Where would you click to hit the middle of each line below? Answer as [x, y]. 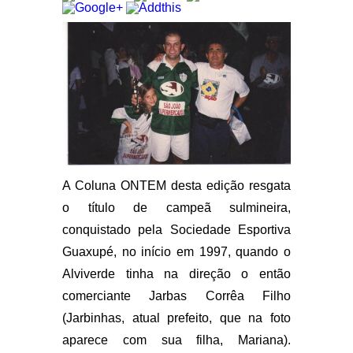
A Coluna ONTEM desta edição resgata [176, 185]
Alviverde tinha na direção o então [176, 273]
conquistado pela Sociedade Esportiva [176, 229]
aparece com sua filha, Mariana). [176, 340]
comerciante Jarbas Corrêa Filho [176, 295]
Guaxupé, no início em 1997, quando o [176, 251]
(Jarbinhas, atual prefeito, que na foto [176, 318]
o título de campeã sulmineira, [176, 207]
